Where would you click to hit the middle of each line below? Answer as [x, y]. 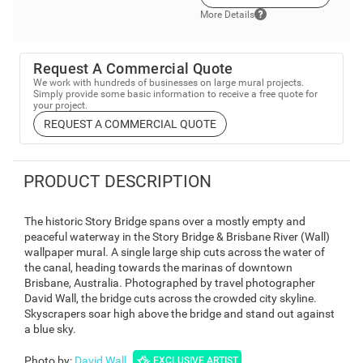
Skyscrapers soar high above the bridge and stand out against [179, 313]
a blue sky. [50, 329]
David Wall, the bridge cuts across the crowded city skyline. [171, 298]
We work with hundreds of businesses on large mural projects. [169, 83]
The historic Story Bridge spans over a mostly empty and [165, 221]
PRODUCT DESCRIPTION [117, 181]
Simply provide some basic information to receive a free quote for [176, 94]
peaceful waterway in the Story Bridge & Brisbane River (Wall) [177, 236]
